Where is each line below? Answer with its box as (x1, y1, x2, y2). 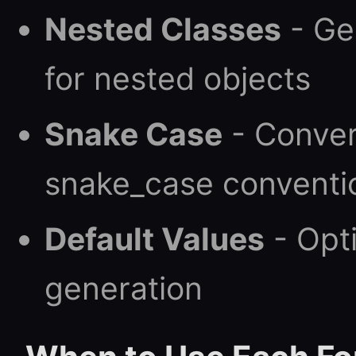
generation (44, 269, 203, 307)
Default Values (44, 220, 265, 257)
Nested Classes (44, 10, 281, 48)
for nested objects (44, 60, 311, 97)
